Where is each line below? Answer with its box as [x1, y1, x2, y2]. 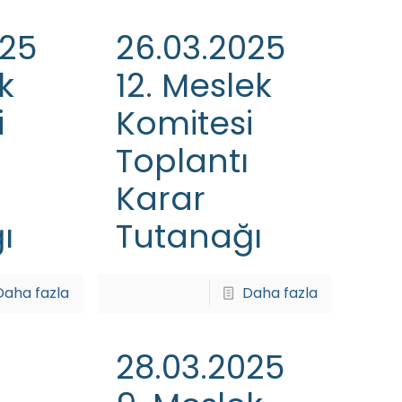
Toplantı [115, 138, 249, 184]
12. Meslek [115, 63, 272, 109]
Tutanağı [115, 214, 262, 259]
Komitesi [115, 100, 253, 146]
